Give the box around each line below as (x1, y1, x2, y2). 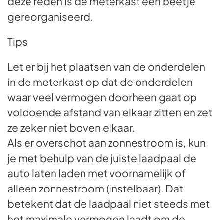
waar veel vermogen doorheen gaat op (7, 90, 197, 104)
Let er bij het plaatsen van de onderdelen (7, 60, 205, 73)
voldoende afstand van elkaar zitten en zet (7, 106, 212, 119)
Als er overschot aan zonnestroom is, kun (7, 136, 206, 149)
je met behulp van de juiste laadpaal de (7, 151, 196, 165)
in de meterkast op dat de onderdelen (7, 75, 192, 88)
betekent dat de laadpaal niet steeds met (7, 197, 210, 210)
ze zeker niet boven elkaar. (7, 121, 135, 134)
